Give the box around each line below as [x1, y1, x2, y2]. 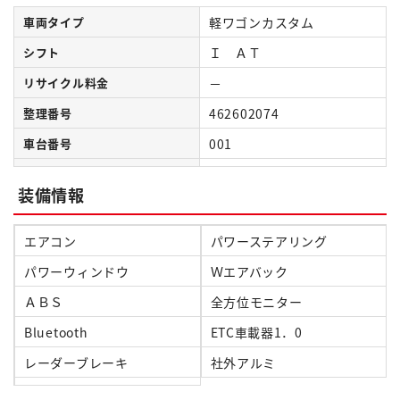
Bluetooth [24, 323, 88, 342]
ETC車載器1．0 [210, 323, 303, 342]
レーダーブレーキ [24, 354, 129, 372]
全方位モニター [210, 293, 303, 312]
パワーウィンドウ [24, 262, 129, 281]
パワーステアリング [210, 232, 328, 251]
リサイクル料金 [23, 74, 109, 92]
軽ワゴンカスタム [209, 13, 314, 32]
